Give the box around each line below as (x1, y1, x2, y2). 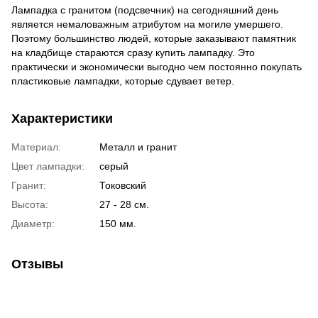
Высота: (11, 198, 48, 210)
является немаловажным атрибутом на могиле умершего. (11, 18, 283, 30)
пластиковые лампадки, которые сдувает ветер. (11, 75, 234, 87)
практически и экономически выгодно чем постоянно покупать (11, 60, 302, 72)
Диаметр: (11, 217, 55, 229)
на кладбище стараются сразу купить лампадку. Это (11, 46, 255, 58)
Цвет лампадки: (11, 160, 84, 172)
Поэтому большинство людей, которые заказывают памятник (11, 32, 296, 44)
